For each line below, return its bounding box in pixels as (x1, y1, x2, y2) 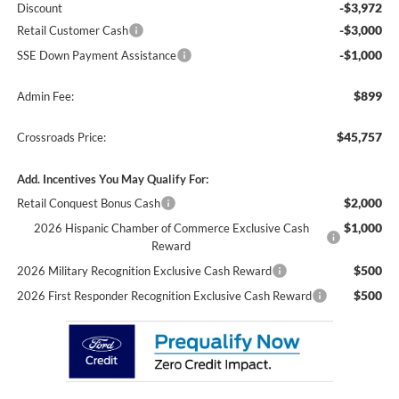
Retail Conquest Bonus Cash (16, 196, 160, 211)
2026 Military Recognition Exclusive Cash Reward (16, 264, 272, 279)
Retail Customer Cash (16, 23, 128, 38)
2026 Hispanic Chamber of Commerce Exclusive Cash (33, 221, 309, 236)
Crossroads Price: (16, 130, 106, 145)
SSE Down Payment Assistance (16, 48, 176, 63)
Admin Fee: (16, 89, 74, 104)
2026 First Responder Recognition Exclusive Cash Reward (16, 289, 312, 304)
